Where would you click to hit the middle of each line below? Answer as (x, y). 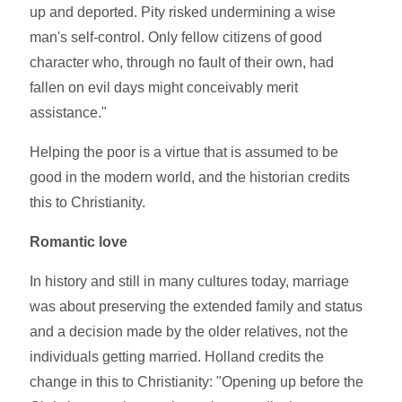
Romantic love (79, 241)
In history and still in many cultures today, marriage (190, 281)
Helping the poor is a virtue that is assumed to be (184, 152)
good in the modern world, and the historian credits (190, 177)
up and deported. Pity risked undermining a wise (183, 12)
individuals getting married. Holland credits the (177, 356)
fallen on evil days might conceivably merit (164, 87)
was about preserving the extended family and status (197, 306)
